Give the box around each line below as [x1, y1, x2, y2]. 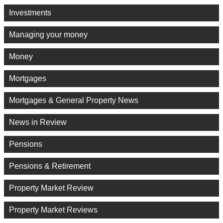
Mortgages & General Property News [9, 96, 138, 105]
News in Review [9, 117, 67, 126]
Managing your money [9, 30, 88, 39]
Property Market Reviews [9, 205, 98, 214]
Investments [9, 8, 51, 17]
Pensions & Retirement [9, 161, 91, 170]
